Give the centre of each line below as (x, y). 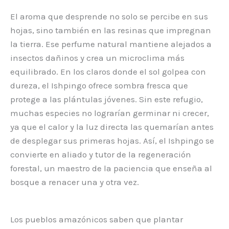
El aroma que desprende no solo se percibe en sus (109, 16)
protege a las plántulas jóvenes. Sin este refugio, (107, 99)
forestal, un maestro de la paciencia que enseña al (111, 168)
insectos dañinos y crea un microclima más (97, 58)
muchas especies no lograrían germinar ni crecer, (110, 113)
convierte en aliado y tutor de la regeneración (101, 154)
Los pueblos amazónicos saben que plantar (97, 220)
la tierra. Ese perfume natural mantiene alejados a (111, 44)
